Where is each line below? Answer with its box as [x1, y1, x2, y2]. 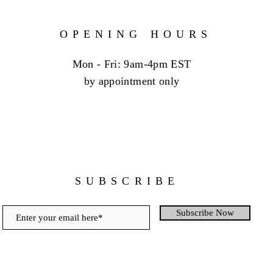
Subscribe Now [176, 208, 234, 218]
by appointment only [83, 75, 180, 87]
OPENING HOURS [59, 28, 213, 40]
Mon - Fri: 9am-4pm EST [72, 58, 191, 70]
